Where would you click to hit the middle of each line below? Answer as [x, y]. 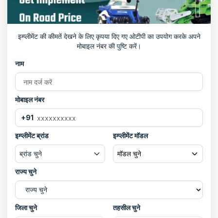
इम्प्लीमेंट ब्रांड [32, 136]
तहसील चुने [127, 208]
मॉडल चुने [129, 154]
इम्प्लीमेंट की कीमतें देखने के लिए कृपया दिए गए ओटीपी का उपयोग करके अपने [109, 36]
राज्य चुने [26, 172]
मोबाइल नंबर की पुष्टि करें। [109, 46]
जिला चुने [26, 208]
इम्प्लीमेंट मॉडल [130, 136]
